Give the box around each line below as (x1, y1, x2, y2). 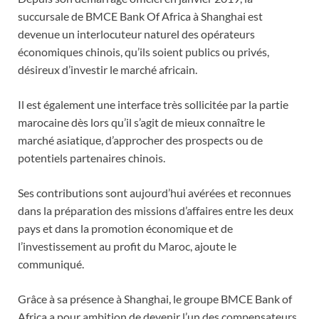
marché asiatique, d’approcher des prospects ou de (18, 133, 263, 147)
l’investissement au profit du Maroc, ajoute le (18, 239, 236, 253)
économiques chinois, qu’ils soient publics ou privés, (18, 45, 269, 59)
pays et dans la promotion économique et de (18, 221, 233, 236)
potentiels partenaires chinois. (18, 151, 165, 165)
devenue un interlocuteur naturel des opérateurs (18, 27, 255, 41)
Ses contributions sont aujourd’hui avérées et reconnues (18, 186, 291, 200)
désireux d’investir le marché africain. (18, 63, 197, 77)
